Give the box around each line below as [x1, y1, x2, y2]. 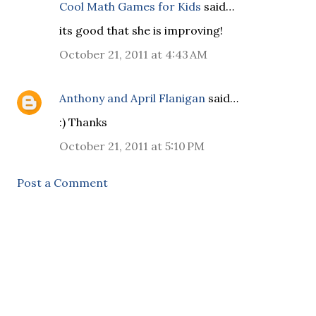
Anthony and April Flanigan [59, 91, 205, 105]
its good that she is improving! [59, 23, 223, 37]
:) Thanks [59, 115, 107, 129]
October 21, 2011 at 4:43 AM [59, 47, 207, 61]
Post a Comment [17, 176, 108, 190]
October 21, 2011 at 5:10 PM [59, 139, 205, 153]
